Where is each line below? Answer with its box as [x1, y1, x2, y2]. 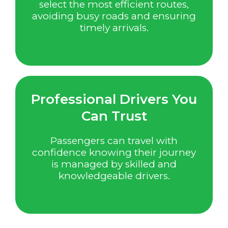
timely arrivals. [79, 21, 149, 34]
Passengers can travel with [50, 135, 178, 147]
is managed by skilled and [51, 158, 177, 170]
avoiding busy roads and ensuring [32, 10, 196, 22]
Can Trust [81, 108, 147, 125]
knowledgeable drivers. [58, 170, 170, 182]
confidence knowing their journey [32, 147, 196, 159]
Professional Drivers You [31, 91, 197, 108]
